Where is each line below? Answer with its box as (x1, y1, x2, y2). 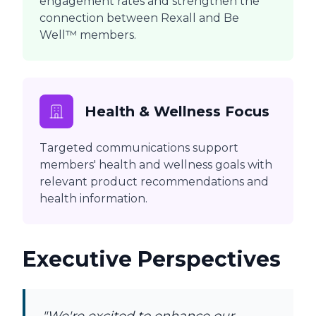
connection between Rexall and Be (39, 11, 239, 25)
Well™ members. (39, 28, 136, 42)
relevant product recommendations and (39, 175, 269, 189)
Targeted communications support (39, 141, 238, 155)
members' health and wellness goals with (39, 158, 272, 172)
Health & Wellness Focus (85, 103, 269, 121)
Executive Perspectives (23, 246, 281, 273)
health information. (39, 192, 147, 206)
